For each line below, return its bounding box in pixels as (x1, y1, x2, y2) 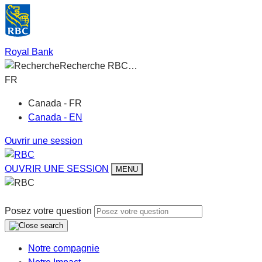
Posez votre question (5, 206, 92, 216)
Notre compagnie (28, 243, 99, 253)
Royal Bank (5, 47, 53, 57)
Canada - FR (28, 98, 82, 108)
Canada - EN (28, 112, 82, 122)
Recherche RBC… (60, 61, 137, 71)
